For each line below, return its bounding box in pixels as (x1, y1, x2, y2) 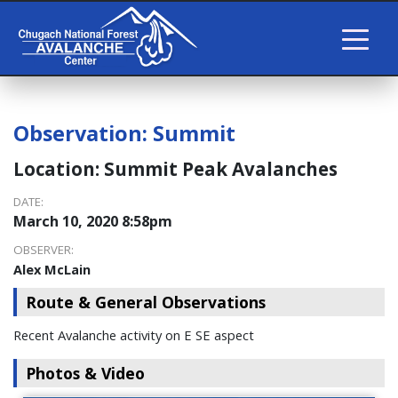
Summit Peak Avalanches (104, 156, 338, 182)
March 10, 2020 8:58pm (13, 211, 172, 232)
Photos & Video (26, 362, 145, 385)
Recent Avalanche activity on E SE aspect (13, 326, 254, 345)
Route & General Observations (26, 291, 266, 314)
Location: (13, 156, 104, 182)
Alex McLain (13, 260, 91, 279)
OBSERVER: (13, 242, 74, 259)
